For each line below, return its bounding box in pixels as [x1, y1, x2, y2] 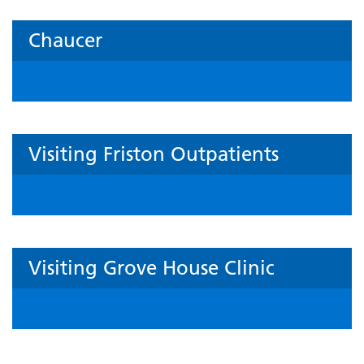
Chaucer [28, 28, 102, 53]
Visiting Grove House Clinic [28, 256, 275, 280]
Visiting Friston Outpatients [28, 142, 279, 167]
